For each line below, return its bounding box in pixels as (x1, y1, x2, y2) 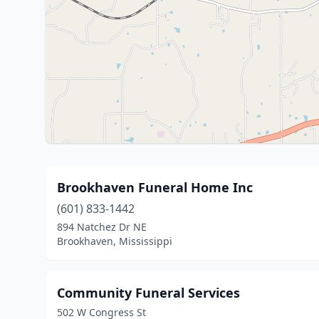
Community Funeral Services (57, 284, 240, 301)
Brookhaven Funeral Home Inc (57, 179, 253, 196)
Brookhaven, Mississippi (57, 234, 172, 248)
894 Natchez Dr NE (57, 220, 147, 234)
